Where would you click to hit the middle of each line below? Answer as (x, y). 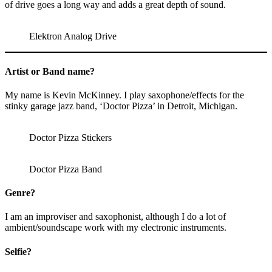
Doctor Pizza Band (66, 169)
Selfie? (18, 251)
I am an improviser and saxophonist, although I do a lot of (115, 217)
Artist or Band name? (50, 71)
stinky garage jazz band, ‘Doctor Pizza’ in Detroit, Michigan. (121, 106)
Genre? (20, 193)
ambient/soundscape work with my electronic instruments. (116, 228)
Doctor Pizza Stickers (70, 137)
